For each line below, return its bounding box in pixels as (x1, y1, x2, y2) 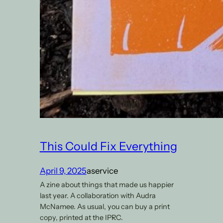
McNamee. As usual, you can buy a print (39, 202, 170, 211)
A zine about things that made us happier (39, 180, 174, 189)
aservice (86, 166, 118, 176)
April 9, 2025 (39, 166, 87, 176)
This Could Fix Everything (39, 139, 177, 154)
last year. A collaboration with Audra (39, 191, 156, 200)
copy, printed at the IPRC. (39, 213, 123, 222)
